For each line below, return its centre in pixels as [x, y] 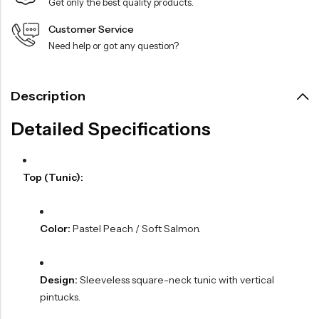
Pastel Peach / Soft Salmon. [135, 229]
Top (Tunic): [53, 178]
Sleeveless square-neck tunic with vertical [176, 280]
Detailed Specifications [111, 129]
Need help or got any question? [113, 46]
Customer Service [91, 30]
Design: [58, 280]
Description [48, 96]
